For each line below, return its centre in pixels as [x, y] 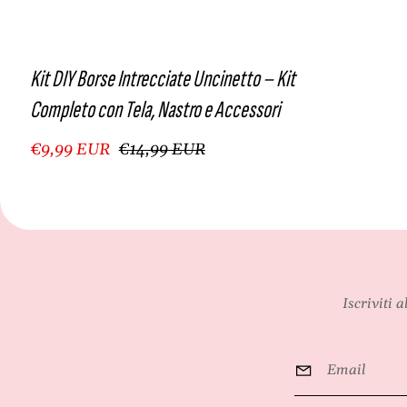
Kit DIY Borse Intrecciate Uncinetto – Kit [163, 79]
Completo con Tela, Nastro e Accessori [155, 109]
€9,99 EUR [70, 149]
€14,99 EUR [162, 149]
